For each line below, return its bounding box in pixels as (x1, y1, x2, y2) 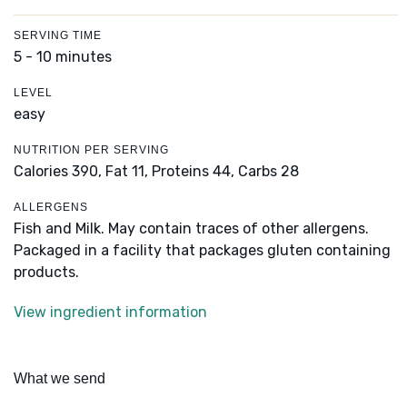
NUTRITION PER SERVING (14, 144, 169, 157)
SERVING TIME (14, 29, 102, 43)
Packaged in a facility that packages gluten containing (14, 242, 391, 260)
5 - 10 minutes (14, 48, 112, 66)
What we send (14, 371, 105, 387)
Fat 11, (105, 163, 148, 181)
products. (14, 263, 79, 282)
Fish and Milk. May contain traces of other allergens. (14, 220, 369, 238)
